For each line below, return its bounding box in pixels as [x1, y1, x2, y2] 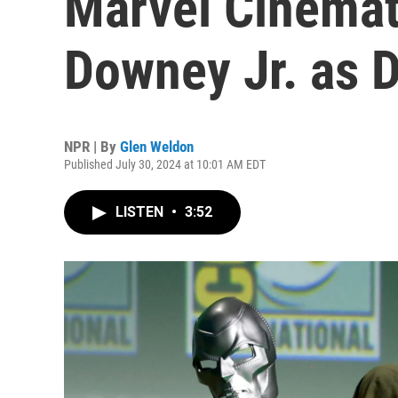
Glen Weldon [120, 138, 194, 155]
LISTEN [115, 203, 167, 220]
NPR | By [64, 138, 120, 155]
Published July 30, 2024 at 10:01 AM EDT [64, 157, 266, 171]
